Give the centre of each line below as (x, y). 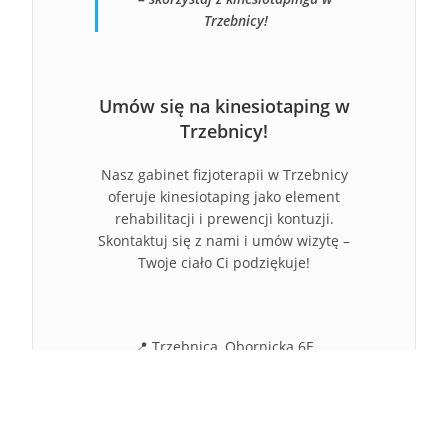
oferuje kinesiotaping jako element (224, 196)
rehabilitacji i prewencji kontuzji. (224, 218)
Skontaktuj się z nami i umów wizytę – (224, 240)
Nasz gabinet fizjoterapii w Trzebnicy (224, 174)
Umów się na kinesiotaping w (224, 106)
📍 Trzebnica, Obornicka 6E (224, 346)
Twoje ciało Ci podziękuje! (224, 262)
